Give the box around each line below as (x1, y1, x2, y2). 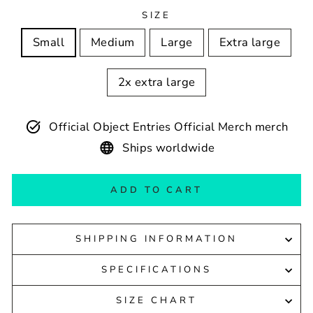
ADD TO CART (110, 184, 203, 196)
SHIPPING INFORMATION (75, 233, 238, 245)
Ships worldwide (122, 139, 215, 156)
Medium (90, 34, 135, 50)
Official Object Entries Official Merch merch (49, 118, 289, 135)
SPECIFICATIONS (101, 263, 212, 276)
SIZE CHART (116, 294, 197, 307)
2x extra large (117, 74, 196, 90)
